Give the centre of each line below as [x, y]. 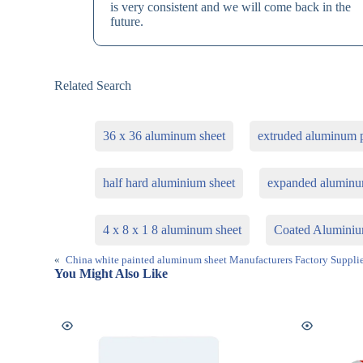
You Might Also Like [111, 274]
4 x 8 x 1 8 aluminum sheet [173, 230]
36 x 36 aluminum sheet [164, 136]
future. [127, 22]
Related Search [93, 86]
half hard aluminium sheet [169, 183]
